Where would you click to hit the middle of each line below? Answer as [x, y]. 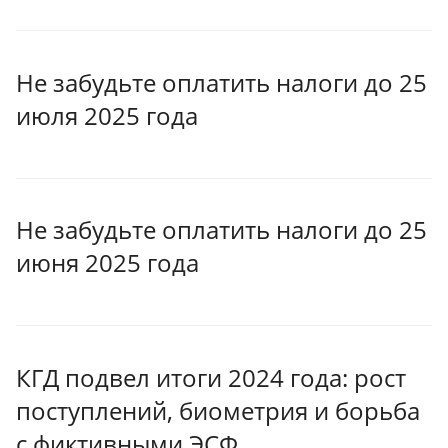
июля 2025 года [107, 115]
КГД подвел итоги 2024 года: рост [211, 377]
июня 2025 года [107, 263]
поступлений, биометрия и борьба [218, 410]
